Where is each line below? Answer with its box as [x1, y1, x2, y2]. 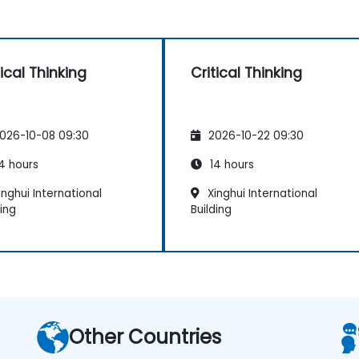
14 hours [207, 156, 254, 172]
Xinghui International [204, 185, 317, 201]
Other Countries [69, 323, 221, 350]
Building [191, 201, 232, 217]
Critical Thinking [191, 63, 302, 83]
